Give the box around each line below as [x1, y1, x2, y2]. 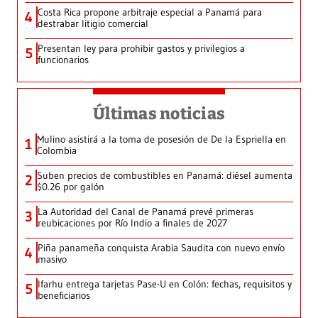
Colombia [37, 144, 77, 158]
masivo [38, 253, 67, 266]
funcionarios [38, 53, 89, 67]
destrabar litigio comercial [38, 17, 148, 31]
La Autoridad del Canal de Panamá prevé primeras [38, 205, 253, 219]
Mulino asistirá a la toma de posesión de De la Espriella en [37, 133, 286, 146]
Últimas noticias [93, 104, 225, 124]
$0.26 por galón [37, 180, 104, 194]
